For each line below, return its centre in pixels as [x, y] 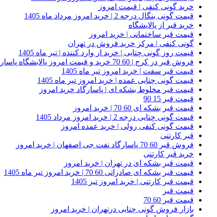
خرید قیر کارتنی [169, 154]
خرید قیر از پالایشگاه [161, 25]
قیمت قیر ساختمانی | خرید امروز [141, 34]
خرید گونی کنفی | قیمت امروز [146, 6]
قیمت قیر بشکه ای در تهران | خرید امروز [129, 163]
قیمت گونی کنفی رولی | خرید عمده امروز [127, 126]
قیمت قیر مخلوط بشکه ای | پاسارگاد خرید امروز [116, 89]
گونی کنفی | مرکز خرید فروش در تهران [131, 43]
